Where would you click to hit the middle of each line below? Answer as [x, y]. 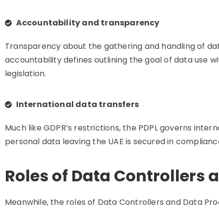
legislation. [26, 74]
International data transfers [77, 104]
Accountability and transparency [88, 23]
